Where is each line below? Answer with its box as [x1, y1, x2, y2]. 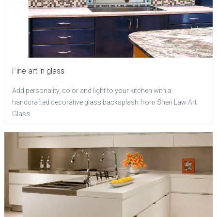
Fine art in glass [12, 66, 64, 76]
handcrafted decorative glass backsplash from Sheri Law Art [12, 98, 197, 107]
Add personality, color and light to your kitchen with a [12, 87, 171, 95]
